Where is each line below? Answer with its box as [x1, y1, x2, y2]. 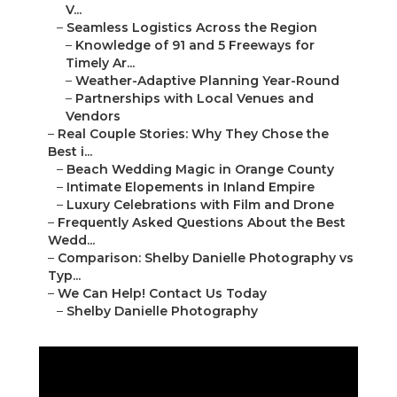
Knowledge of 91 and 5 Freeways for [75, 37, 315, 54]
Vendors [66, 108, 121, 125]
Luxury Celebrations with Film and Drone [66, 197, 334, 214]
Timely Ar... [66, 55, 135, 72]
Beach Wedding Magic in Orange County [66, 161, 334, 178]
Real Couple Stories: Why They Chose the [58, 126, 329, 143]
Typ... [48, 268, 81, 284]
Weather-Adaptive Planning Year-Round [75, 73, 339, 90]
